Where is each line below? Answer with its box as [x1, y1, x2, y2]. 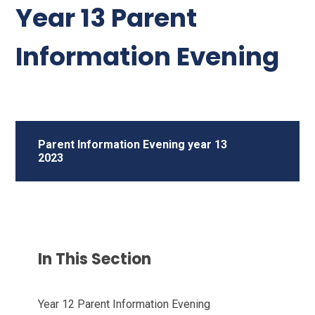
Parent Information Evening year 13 [38, 137, 228, 151]
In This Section [38, 247, 152, 270]
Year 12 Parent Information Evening [38, 297, 211, 311]
